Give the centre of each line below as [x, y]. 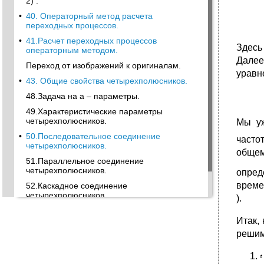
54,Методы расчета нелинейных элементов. [112, 210]
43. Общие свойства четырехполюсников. [107, 81]
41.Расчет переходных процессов [91, 41]
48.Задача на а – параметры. [83, 96]
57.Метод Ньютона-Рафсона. [83, 226]
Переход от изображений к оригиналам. [103, 65]
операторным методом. [72, 50]
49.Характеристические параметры [94, 111]
